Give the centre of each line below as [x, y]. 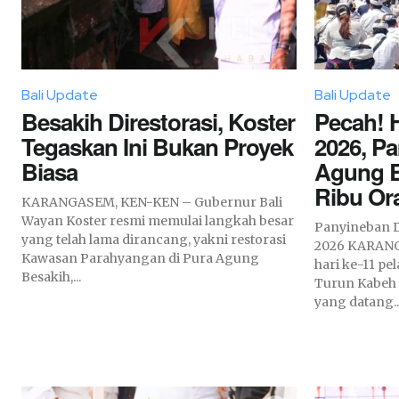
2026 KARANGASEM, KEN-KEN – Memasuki [331, 245]
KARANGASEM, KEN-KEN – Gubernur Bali [102, 202]
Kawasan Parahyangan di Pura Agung [140, 258]
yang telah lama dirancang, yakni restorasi [154, 239]
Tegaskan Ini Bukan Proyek [157, 146]
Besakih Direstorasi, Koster [158, 121]
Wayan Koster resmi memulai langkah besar [158, 220]
